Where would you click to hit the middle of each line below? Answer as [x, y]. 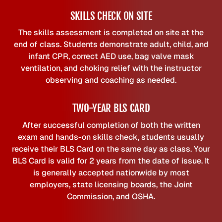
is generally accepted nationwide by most [111, 172]
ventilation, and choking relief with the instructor [111, 68]
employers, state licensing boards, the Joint [111, 184]
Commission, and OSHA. [111, 196]
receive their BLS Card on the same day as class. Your [111, 149]
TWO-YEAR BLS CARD [111, 108]
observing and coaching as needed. [111, 80]
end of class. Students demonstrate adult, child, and [111, 45]
